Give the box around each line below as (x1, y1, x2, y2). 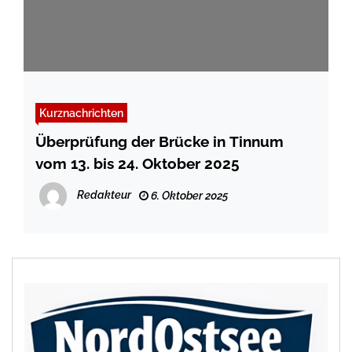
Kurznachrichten (39, 106, 123, 120)
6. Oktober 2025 (148, 189, 228, 203)
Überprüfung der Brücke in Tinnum (35, 133, 284, 151)
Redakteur (77, 189, 131, 202)
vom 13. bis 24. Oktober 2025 (35, 155, 240, 173)
